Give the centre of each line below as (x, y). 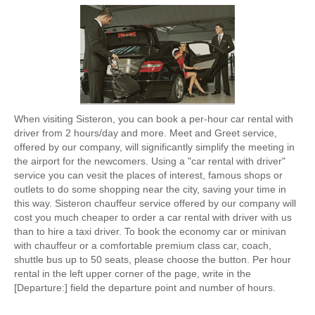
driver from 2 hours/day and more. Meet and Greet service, (146, 133)
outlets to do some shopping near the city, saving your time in (150, 189)
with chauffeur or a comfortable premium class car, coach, (143, 245)
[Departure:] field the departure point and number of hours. (145, 288)
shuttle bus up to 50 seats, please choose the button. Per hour (153, 259)
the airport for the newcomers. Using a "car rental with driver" (150, 161)
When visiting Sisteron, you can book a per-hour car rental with (154, 119)
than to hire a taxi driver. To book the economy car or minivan (150, 231)
